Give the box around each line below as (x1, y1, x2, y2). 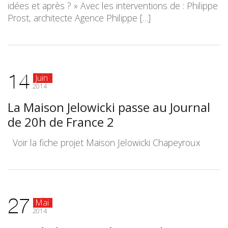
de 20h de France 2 (8, 113, 114, 130)
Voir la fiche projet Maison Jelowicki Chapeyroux (8, 136, 201, 149)
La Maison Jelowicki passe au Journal (8, 99, 210, 116)
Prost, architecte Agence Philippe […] (8, 12, 151, 24)
